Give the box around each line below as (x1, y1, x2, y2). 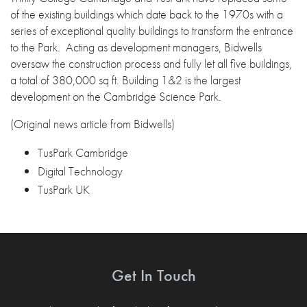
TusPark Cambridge (38, 145, 128, 160)
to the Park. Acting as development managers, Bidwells (10, 39, 262, 55)
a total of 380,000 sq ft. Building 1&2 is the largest (10, 72, 241, 88)
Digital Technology (38, 163, 123, 179)
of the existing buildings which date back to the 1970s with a (10, 6, 283, 22)
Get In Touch (111, 265, 196, 286)
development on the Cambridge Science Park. (10, 88, 221, 104)
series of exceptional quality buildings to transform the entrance (10, 23, 293, 38)
